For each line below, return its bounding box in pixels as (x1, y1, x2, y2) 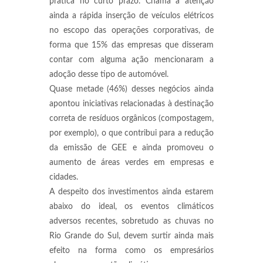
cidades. (49, 173, 78, 181)
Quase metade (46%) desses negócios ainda (49, 85, 214, 93)
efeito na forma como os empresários (49, 247, 214, 255)
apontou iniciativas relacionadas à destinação (49, 100, 214, 108)
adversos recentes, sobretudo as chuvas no (49, 217, 214, 225)
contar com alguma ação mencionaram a (49, 56, 214, 64)
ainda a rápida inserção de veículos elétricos (49, 12, 214, 20)
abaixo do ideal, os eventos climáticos (49, 203, 214, 211)
